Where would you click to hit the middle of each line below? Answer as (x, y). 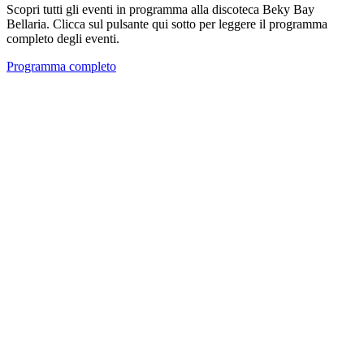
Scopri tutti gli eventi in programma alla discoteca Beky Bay (160, 10)
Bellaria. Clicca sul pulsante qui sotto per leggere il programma (167, 24)
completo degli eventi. (63, 39)
